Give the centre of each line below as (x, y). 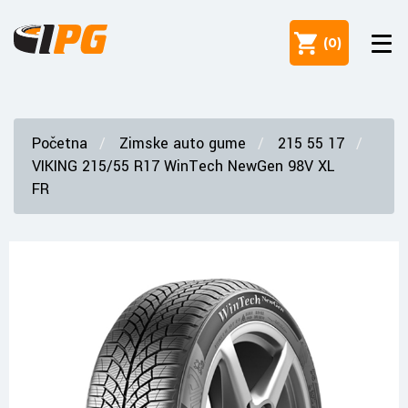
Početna (60, 143)
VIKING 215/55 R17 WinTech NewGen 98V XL (183, 166)
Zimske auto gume (183, 143)
